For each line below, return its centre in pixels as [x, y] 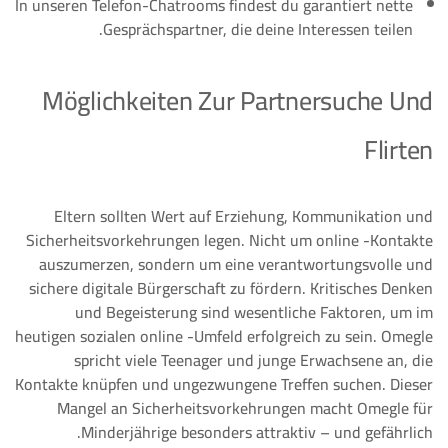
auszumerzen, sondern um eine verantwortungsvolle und [236, 264]
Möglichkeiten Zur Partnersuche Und [237, 100]
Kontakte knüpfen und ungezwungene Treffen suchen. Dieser [224, 384]
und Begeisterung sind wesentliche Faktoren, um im [254, 312]
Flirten [398, 149]
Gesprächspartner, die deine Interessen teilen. [258, 29]
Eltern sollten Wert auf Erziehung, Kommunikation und [243, 216]
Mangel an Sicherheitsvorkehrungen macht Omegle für [245, 408]
